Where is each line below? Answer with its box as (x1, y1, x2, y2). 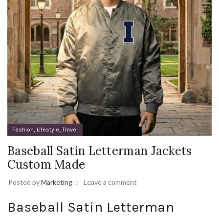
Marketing (41, 178, 72, 186)
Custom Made (7, 157, 86, 172)
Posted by (8, 178, 41, 186)
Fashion (12, 126, 34, 133)
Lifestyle (37, 126, 59, 133)
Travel (62, 126, 78, 133)
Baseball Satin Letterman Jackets (7, 143, 192, 158)
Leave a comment (84, 178, 137, 186)
